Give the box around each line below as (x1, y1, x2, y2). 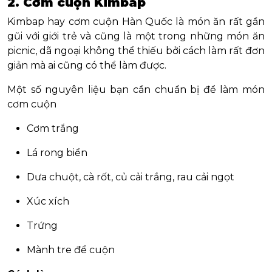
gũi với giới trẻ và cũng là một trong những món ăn (7, 30, 265, 42)
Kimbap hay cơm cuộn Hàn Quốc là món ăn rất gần (7, 16, 265, 28)
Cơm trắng (27, 123, 79, 135)
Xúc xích (27, 195, 69, 208)
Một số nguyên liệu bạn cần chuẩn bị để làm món (7, 84, 265, 96)
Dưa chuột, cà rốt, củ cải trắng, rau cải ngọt (27, 171, 234, 183)
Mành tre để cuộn (27, 244, 115, 256)
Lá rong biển (27, 147, 87, 159)
